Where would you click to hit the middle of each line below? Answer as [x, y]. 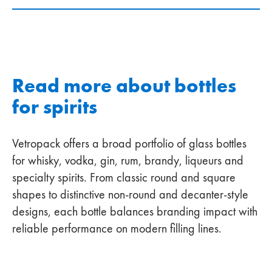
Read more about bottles [124, 86]
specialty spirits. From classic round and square [124, 178]
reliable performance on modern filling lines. [117, 229]
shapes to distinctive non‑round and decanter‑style [130, 195]
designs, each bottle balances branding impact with [135, 212]
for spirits [55, 107]
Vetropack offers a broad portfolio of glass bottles [129, 144]
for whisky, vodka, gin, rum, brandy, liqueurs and [128, 161]
